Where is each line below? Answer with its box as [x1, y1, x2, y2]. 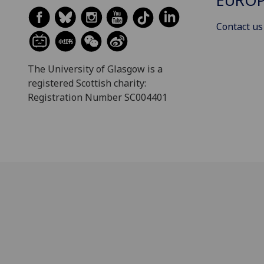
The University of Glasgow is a [28, 62, 163, 76]
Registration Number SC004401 [28, 91, 167, 104]
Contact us [216, 19, 263, 33]
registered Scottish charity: [28, 77, 146, 90]
